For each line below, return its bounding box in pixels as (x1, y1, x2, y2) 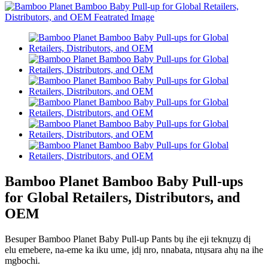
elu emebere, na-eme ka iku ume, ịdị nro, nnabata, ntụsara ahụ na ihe (5, 244, 263, 255)
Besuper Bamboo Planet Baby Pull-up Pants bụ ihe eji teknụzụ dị (5, 233, 251, 244)
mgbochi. (5, 255, 40, 266)
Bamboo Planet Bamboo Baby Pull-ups (5, 173, 243, 189)
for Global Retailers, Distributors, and (5, 189, 240, 205)
